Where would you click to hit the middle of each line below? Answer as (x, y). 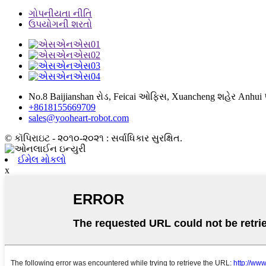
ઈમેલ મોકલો (42, 160)
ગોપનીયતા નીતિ (60, 14)
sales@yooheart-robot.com (79, 118)
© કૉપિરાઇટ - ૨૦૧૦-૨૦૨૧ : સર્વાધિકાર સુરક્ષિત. (94, 138)
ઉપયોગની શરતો (60, 24)
